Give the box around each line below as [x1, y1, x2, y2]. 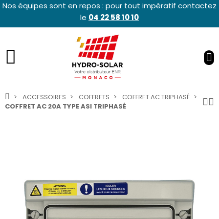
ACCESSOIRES [22, 92, 66, 102]
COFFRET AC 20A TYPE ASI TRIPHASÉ [5, 102, 126, 111]
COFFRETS [79, 92, 109, 102]
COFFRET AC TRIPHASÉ [122, 92, 190, 102]
